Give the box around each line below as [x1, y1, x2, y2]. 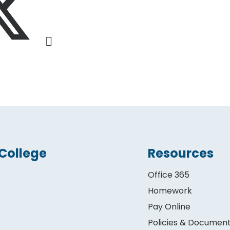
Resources [148, 145, 214, 162]
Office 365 [148, 169, 190, 181]
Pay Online [148, 201, 191, 213]
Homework [148, 185, 193, 197]
